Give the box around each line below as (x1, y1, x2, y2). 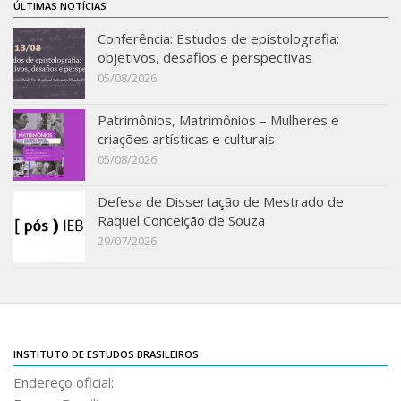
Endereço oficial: (13, 373, 114, 391)
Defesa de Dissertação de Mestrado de (98, 192, 344, 210)
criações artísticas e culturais (98, 130, 275, 148)
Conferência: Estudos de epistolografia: (98, 30, 339, 47)
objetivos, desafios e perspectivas (98, 48, 312, 66)
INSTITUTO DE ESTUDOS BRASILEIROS (13, 347, 199, 361)
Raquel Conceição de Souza (98, 211, 265, 229)
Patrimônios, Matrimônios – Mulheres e (98, 111, 339, 129)
